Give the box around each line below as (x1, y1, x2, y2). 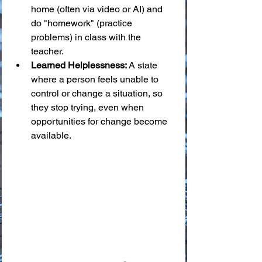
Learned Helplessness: (31, 59, 127, 71)
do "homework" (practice (31, 17, 135, 29)
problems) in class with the (31, 31, 143, 43)
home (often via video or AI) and (31, 3, 165, 15)
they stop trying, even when (31, 101, 146, 113)
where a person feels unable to (31, 73, 161, 85)
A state (127, 59, 160, 71)
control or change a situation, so (31, 87, 165, 99)
